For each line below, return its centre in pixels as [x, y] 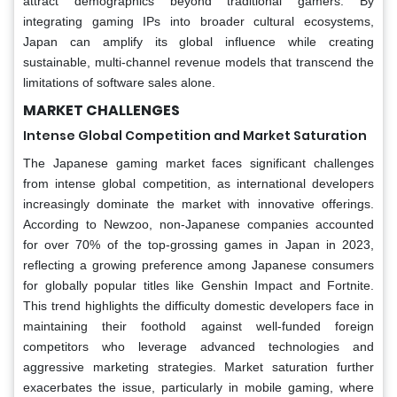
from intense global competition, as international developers [198, 183]
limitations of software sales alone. [119, 82]
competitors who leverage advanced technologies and [198, 346]
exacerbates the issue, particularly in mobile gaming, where [198, 387]
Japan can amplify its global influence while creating [198, 41]
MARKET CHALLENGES [101, 110]
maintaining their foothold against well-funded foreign [198, 326]
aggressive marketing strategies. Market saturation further [198, 366]
